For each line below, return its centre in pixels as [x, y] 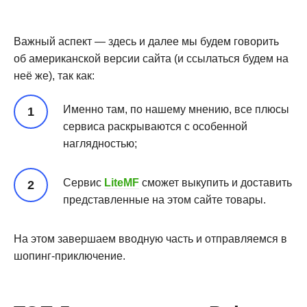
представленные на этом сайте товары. [164, 199]
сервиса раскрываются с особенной [155, 126]
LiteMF [122, 182]
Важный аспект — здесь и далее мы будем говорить [146, 41]
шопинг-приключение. [70, 256]
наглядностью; [100, 143]
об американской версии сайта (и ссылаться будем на [151, 58]
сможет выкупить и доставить [217, 182]
